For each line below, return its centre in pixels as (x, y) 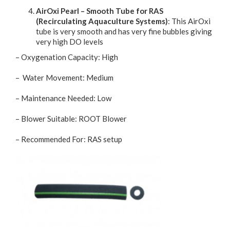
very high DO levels (70, 42)
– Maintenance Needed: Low (63, 98)
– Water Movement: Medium (64, 78)
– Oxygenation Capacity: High (67, 57)
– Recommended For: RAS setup (69, 139)
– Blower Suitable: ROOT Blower (71, 119)
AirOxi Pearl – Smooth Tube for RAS (100, 11)
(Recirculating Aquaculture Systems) (102, 21)
